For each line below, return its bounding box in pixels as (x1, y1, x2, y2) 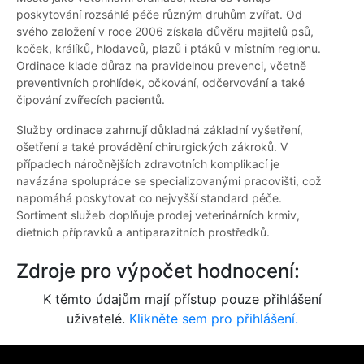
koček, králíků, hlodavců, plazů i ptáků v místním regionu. (16, 41, 321, 56)
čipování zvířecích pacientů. (16, 93, 165, 107)
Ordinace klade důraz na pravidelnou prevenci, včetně (16, 58, 306, 73)
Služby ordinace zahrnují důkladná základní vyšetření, (16, 123, 303, 137)
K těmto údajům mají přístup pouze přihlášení (42, 291, 322, 308)
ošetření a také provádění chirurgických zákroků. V (16, 140, 288, 154)
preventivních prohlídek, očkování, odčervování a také (16, 76, 305, 90)
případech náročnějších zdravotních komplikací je (16, 157, 279, 171)
